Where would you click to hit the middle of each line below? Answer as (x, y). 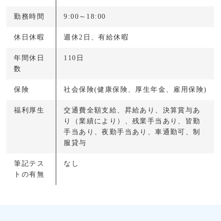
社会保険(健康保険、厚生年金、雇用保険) (135, 89)
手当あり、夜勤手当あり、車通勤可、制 (132, 132)
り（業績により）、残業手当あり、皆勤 (132, 121)
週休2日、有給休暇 (96, 37)
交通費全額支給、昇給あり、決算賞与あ (132, 110)
